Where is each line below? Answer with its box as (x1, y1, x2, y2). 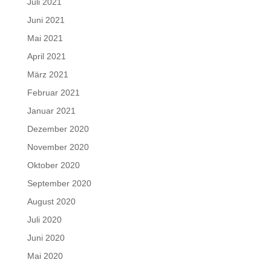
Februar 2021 (27, 88, 80, 97)
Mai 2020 (27, 251, 63, 261)
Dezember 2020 (27, 124, 89, 134)
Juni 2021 (27, 15, 65, 25)
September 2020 (27, 178, 91, 188)
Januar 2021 (27, 106, 76, 116)
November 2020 (27, 142, 89, 152)
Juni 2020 (27, 233, 65, 243)
